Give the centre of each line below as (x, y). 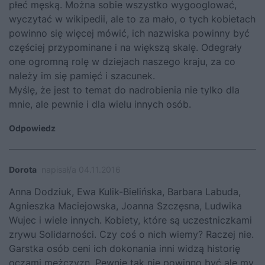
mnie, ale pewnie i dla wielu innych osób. (100, 104)
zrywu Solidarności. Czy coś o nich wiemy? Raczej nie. (131, 235)
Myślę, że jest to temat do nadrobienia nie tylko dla (124, 90)
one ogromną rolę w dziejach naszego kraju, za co (122, 62)
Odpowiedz (32, 128)
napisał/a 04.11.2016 (81, 170)
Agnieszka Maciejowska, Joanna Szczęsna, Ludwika (125, 206)
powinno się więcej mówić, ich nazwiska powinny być (129, 33)
